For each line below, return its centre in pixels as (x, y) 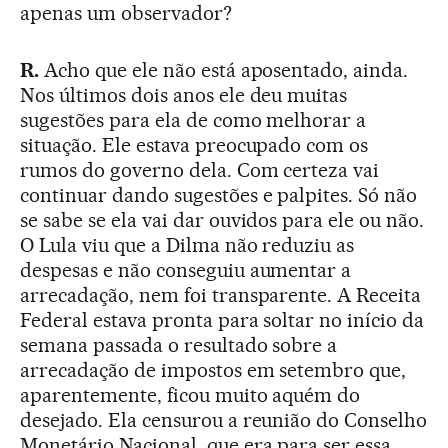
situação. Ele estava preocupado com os (194, 145)
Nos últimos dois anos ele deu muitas (184, 95)
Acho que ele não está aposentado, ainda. (226, 70)
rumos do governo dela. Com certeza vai (200, 170)
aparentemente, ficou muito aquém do (190, 395)
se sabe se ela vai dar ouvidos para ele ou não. (222, 220)
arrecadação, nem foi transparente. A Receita (221, 295)
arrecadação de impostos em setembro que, (213, 370)
